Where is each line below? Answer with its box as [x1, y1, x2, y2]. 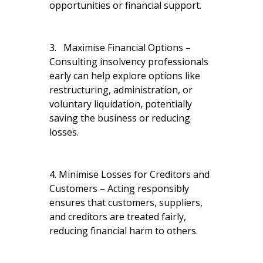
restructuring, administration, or [49, 83, 193, 96]
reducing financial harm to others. [49, 224, 198, 237]
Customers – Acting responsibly [49, 181, 189, 195]
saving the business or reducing [49, 111, 190, 124]
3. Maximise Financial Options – [49, 41, 191, 54]
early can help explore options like [49, 69, 200, 82]
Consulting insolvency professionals [49, 55, 208, 68]
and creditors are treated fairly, [49, 210, 186, 223]
